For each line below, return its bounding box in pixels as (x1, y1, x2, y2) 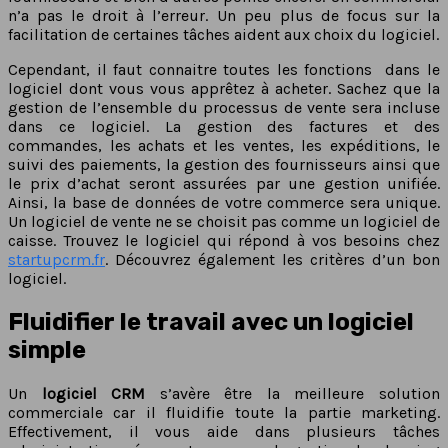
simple (8, 335, 86, 364)
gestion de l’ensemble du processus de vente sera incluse (8, 97, 440, 117)
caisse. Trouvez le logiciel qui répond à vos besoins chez (8, 230, 440, 250)
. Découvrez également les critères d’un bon (105, 249, 440, 269)
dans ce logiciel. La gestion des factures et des (8, 116, 440, 136)
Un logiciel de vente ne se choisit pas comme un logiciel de (8, 211, 440, 231)
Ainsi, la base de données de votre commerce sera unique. (8, 192, 440, 212)
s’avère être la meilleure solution (145, 383, 441, 403)
